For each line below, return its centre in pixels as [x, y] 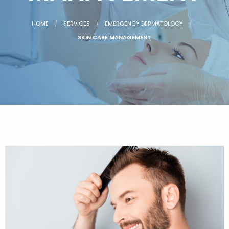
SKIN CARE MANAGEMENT [114, 37]
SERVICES [76, 24]
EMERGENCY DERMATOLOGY [144, 24]
